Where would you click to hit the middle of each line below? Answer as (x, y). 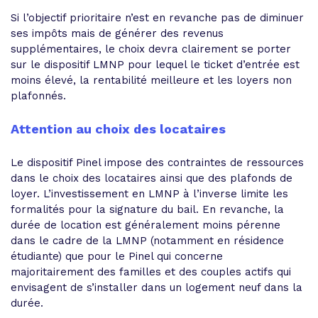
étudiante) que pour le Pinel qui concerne (117, 256)
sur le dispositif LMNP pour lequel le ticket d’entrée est (155, 64)
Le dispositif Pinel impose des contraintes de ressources (157, 162)
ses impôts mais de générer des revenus (117, 33)
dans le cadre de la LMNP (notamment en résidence (147, 240)
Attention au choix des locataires (118, 128)
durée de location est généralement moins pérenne (146, 225)
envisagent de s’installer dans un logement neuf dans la (157, 287)
